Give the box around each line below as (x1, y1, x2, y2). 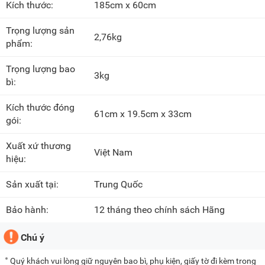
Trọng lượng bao (6, 63, 75, 75)
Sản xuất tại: (6, 179, 61, 190)
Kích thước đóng (6, 102, 75, 114)
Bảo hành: (6, 204, 51, 216)
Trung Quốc (94, 179, 143, 190)
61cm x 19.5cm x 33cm (94, 108, 192, 120)
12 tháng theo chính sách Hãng (94, 204, 225, 216)
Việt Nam (94, 147, 133, 159)
